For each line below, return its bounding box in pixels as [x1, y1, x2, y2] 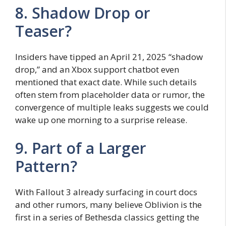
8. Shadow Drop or [15, 3, 150, 24]
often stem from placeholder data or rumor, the [15, 89, 205, 101]
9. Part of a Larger [15, 137, 146, 158]
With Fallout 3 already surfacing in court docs [15, 186, 197, 198]
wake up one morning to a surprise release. [15, 114, 187, 126]
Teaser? [15, 21, 72, 42]
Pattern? [15, 155, 77, 177]
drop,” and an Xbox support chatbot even [15, 64, 179, 76]
